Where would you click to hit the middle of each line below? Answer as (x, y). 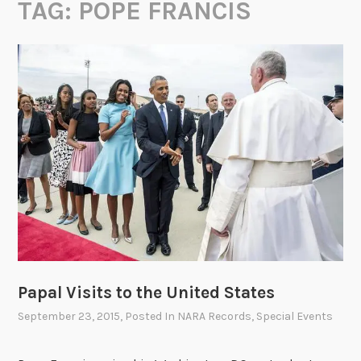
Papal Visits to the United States (147, 292)
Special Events (295, 316)
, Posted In (149, 316)
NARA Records (215, 316)
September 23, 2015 (69, 316)
